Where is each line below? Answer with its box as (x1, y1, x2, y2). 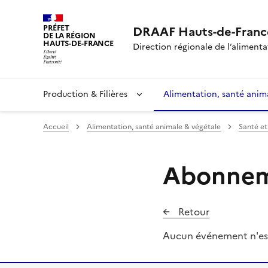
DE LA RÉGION (43, 30, 96, 41)
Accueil (43, 121, 69, 132)
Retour (176, 204, 209, 219)
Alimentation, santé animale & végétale (87, 121, 221, 132)
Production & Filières (43, 87, 130, 100)
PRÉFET (43, 22, 70, 33)
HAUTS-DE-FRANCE (43, 38, 114, 49)
